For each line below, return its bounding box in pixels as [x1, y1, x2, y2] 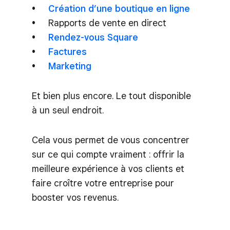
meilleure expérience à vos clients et [32, 163, 184, 174]
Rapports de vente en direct [48, 17, 166, 28]
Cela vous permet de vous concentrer [32, 134, 189, 145]
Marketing [48, 60, 91, 71]
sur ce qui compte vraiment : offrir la [32, 148, 184, 160]
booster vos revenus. [32, 191, 119, 203]
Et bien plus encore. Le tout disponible [32, 90, 191, 101]
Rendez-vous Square [48, 31, 138, 43]
